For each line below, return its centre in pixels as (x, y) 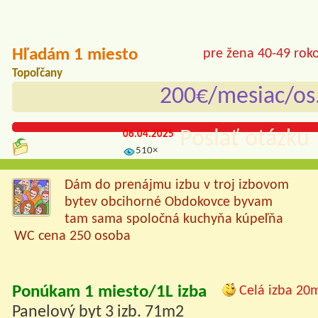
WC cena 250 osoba (72, 237)
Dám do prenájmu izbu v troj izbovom (177, 186)
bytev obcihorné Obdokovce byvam (169, 203)
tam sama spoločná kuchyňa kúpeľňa (174, 220)
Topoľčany (37, 74)
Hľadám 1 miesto (75, 55)
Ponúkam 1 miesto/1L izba (109, 292)
